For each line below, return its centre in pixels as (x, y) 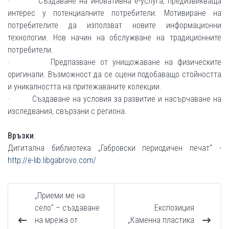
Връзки (21, 136)
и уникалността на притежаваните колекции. (85, 87)
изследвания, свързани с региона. (67, 111)
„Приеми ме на (60, 196)
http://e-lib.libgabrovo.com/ (52, 160)
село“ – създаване (67, 208)
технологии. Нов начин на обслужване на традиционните (114, 38)
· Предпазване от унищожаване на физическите (114, 62)
